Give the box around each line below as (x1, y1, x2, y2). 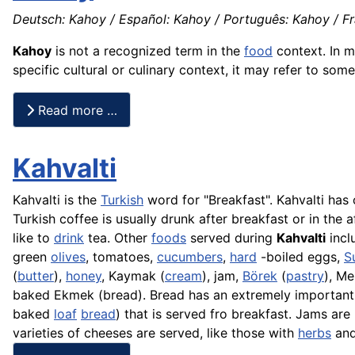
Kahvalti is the (13, 192, 101, 208)
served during (186, 230, 277, 246)
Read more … (34, 101, 117, 118)
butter (17, 268, 54, 284)
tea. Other (84, 230, 151, 246)
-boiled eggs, (257, 249, 344, 265)
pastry (286, 268, 324, 284)
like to (13, 230, 54, 246)
